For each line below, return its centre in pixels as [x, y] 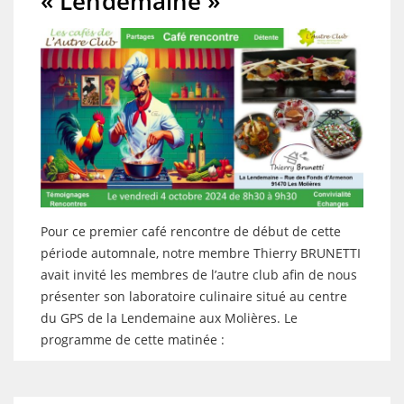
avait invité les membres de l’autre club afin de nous [199, 275]
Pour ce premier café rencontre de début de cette [191, 232]
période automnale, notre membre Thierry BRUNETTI [201, 253]
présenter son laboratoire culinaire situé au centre [194, 297]
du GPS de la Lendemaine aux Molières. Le [169, 318]
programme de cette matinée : [133, 340]
